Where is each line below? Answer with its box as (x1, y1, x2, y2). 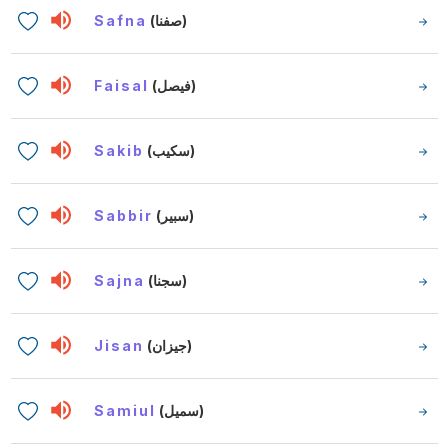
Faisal (94, 76, 150, 94)
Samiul (94, 401, 157, 419)
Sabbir (94, 206, 154, 224)
